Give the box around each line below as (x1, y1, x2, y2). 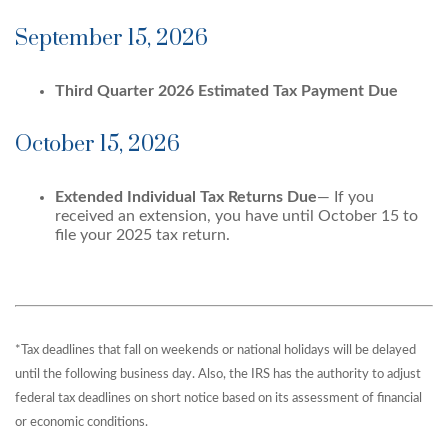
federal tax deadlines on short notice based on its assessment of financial (15, 391, 422, 405)
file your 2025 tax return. (55, 227, 230, 243)
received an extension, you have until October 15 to (55, 208, 418, 224)
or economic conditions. (15, 415, 148, 429)
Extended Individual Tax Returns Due (55, 189, 317, 205)
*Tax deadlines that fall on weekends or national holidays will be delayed (15, 343, 416, 357)
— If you (317, 189, 374, 205)
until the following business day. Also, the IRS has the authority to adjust (15, 367, 421, 381)
